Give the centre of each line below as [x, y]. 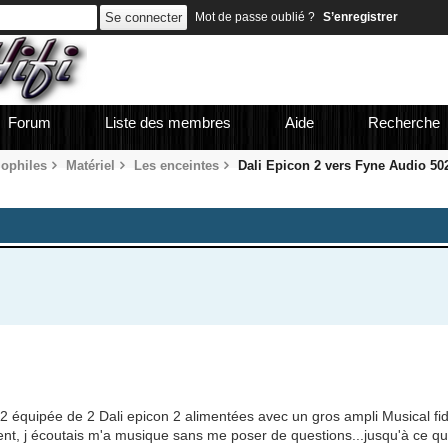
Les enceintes [176, 165]
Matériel [90, 165]
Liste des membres [167, 122]
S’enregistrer [360, 17]
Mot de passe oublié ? [254, 17]
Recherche [403, 122]
